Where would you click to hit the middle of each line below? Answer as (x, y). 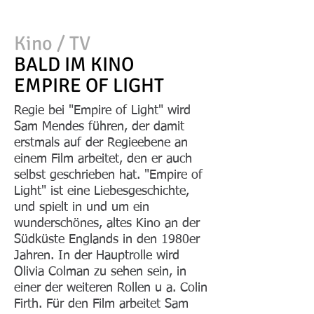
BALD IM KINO (74, 64)
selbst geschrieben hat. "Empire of (108, 175)
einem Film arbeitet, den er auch (103, 159)
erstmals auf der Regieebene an (101, 143)
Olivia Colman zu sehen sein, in (100, 272)
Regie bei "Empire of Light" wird (102, 111)
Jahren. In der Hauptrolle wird (97, 256)
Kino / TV (52, 43)
